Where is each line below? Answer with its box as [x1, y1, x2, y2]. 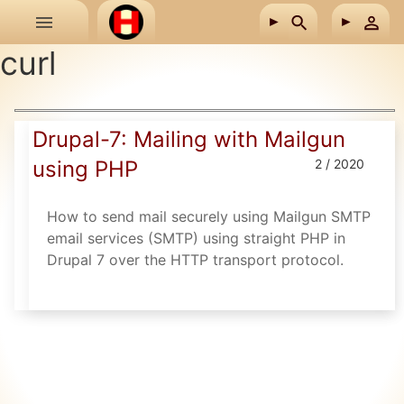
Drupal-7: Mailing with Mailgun [32, 125, 345, 152]
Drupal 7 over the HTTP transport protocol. [47, 250, 344, 269]
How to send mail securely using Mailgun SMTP [47, 207, 371, 225]
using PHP [32, 155, 138, 182]
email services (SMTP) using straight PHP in [47, 228, 345, 247]
